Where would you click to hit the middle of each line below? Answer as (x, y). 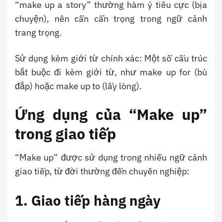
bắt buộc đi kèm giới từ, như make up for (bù (111, 72)
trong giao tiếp (65, 134)
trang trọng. (38, 33)
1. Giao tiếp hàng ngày (88, 201)
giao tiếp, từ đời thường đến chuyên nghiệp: (102, 171)
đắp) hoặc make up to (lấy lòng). (78, 86)
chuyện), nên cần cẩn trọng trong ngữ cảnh (111, 19)
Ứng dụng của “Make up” (111, 114)
